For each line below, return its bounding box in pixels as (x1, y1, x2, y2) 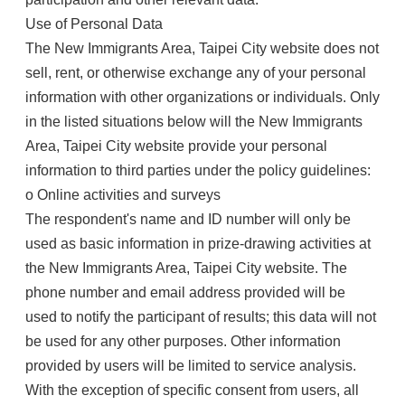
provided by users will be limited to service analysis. (25, 358, 356, 373)
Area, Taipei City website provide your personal (25, 138, 327, 154)
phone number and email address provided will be (25, 285, 345, 300)
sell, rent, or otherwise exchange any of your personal (25, 65, 366, 80)
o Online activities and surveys (25, 187, 221, 202)
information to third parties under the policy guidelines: (25, 163, 371, 178)
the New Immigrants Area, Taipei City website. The (25, 260, 347, 276)
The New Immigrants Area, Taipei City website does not (25, 41, 379, 56)
